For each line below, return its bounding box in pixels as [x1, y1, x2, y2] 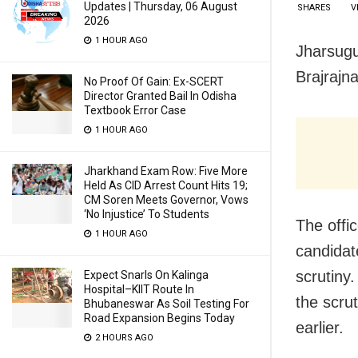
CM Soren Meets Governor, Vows [84, 193, 249, 206]
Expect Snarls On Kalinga [84, 268, 209, 281]
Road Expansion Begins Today [84, 312, 235, 324]
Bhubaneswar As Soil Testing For [84, 297, 249, 310]
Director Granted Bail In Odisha [84, 89, 237, 102]
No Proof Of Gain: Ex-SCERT [84, 75, 224, 88]
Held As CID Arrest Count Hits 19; [84, 179, 248, 192]
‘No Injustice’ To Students [84, 208, 209, 221]
